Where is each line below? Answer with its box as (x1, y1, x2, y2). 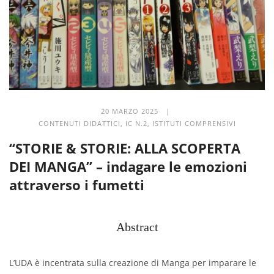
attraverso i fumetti (9, 175, 144, 194)
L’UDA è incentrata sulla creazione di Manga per (9, 256, 209, 268)
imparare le (209, 256, 256, 268)
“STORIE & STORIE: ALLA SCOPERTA (9, 138, 240, 157)
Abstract (116, 220, 158, 234)
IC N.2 (125, 118, 147, 128)
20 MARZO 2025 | (101, 106, 170, 116)
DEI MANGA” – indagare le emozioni (9, 157, 247, 176)
